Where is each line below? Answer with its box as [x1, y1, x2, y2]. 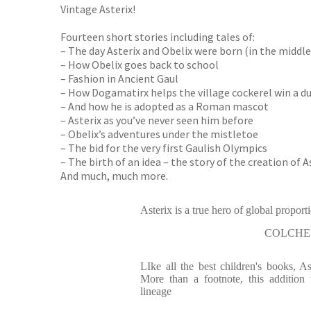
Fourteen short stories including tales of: [60, 30, 255, 44]
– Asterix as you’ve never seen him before [60, 113, 253, 127]
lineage [140, 285, 171, 297]
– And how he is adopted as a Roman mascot [60, 99, 269, 113]
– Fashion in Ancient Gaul [60, 72, 178, 85]
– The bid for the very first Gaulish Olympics [60, 141, 267, 155]
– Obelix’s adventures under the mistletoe [60, 127, 258, 141]
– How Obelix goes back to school [60, 58, 219, 72]
